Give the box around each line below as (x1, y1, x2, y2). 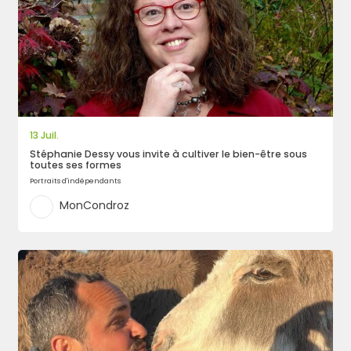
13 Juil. (30, 128, 60, 142)
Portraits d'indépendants (30, 175, 121, 186)
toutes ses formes (30, 157, 122, 172)
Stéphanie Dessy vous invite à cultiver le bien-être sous (30, 147, 308, 161)
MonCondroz (59, 197, 129, 213)
